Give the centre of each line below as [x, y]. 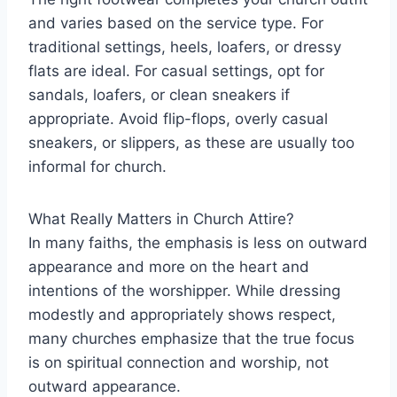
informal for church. [97, 166]
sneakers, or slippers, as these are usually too [191, 142]
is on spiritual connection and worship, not [179, 362]
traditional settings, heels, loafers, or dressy [185, 47]
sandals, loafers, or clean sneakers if [159, 94]
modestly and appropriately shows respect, [182, 314]
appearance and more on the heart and [169, 266]
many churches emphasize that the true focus [191, 338]
